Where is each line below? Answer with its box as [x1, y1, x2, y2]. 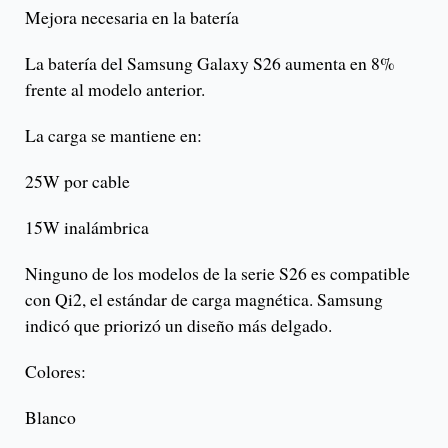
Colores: [25, 358, 86, 383]
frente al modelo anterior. [25, 76, 205, 101]
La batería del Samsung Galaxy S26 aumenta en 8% [25, 50, 395, 75]
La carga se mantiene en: [25, 122, 202, 147]
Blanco [25, 404, 76, 429]
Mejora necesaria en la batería [25, 4, 239, 29]
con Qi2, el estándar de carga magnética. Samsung [25, 286, 383, 311]
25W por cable [25, 168, 130, 193]
